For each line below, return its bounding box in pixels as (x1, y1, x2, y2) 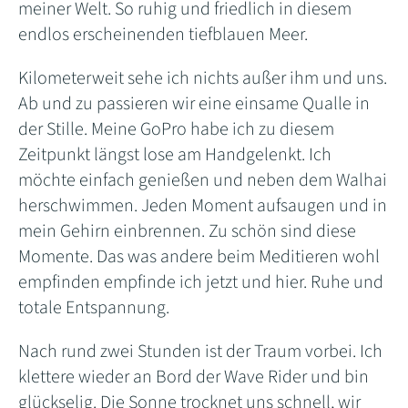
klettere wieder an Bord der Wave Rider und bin (18, 363, 369, 390)
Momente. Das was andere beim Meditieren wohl (18, 243, 380, 270)
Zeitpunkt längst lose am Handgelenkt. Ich (18, 141, 331, 168)
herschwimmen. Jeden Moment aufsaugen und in (18, 192, 387, 219)
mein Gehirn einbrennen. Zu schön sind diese (18, 218, 356, 244)
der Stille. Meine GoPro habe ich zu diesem (18, 116, 334, 142)
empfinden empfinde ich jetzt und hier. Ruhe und (18, 269, 383, 295)
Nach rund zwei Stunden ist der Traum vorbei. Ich (18, 338, 382, 364)
